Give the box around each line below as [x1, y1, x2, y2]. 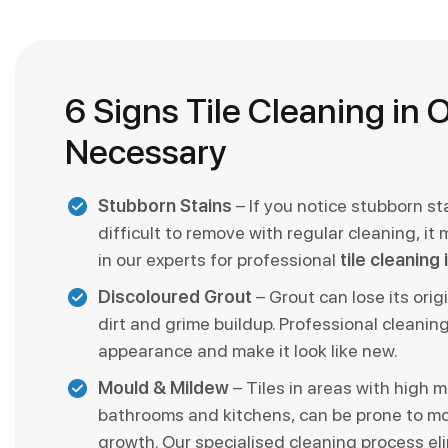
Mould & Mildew [98, 376, 229, 398]
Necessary [65, 130, 227, 172]
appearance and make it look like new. [98, 339, 398, 361]
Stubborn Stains [98, 194, 232, 216]
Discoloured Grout [98, 285, 252, 307]
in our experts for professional [98, 248, 340, 270]
